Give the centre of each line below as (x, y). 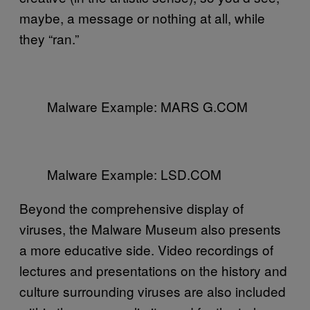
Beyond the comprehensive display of (131, 208)
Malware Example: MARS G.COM (147, 106)
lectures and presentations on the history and (153, 270)
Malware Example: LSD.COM (134, 174)
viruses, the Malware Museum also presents (150, 228)
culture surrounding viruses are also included (153, 291)
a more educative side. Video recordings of (146, 249)
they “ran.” (49, 38)
